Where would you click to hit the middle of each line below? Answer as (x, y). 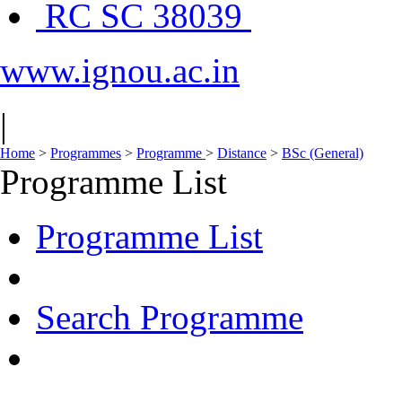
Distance (242, 153)
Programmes (86, 153)
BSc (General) (323, 153)
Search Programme (170, 317)
